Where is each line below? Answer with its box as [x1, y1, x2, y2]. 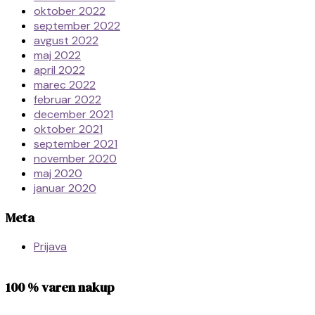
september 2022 [34, 18, 120, 33]
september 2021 [34, 136, 117, 151]
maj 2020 [34, 165, 82, 181]
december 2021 [34, 106, 113, 122]
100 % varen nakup [6, 278, 115, 296]
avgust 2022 [34, 32, 98, 48]
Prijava [34, 239, 67, 255]
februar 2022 [34, 91, 101, 107]
